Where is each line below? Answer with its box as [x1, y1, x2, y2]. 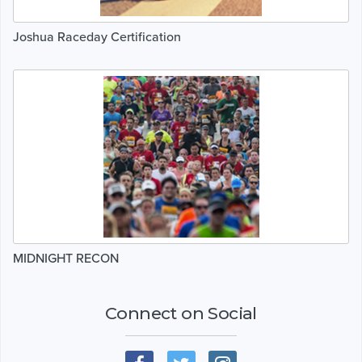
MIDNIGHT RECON [13, 250, 119, 267]
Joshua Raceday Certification [13, 28, 181, 45]
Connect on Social [105, 302, 257, 323]
